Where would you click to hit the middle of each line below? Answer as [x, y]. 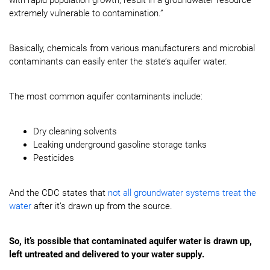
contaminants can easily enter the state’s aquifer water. [118, 61]
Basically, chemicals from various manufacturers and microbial [132, 48]
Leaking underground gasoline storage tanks [120, 145]
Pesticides [54, 158]
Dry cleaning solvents [75, 131]
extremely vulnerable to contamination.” [86, 13]
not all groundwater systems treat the [182, 193]
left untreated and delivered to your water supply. [107, 254]
